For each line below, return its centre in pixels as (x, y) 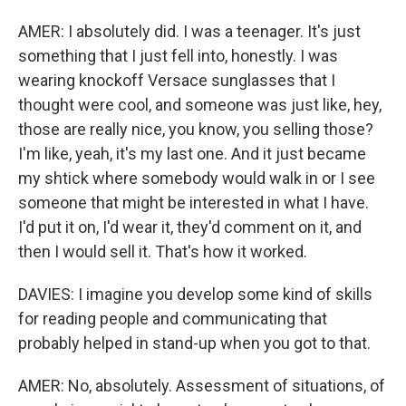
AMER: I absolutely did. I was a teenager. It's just (189, 31)
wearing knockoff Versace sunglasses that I (177, 80)
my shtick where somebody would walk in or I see (197, 178)
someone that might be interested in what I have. (193, 203)
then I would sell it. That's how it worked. (163, 251)
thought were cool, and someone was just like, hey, (200, 105)
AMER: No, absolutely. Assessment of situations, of (202, 386)
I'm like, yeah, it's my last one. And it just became (192, 154)
